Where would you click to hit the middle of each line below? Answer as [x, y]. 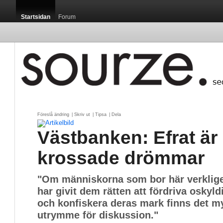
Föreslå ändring [53, 114]
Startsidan [36, 17]
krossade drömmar [121, 158]
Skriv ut [82, 114]
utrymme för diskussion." [98, 215]
